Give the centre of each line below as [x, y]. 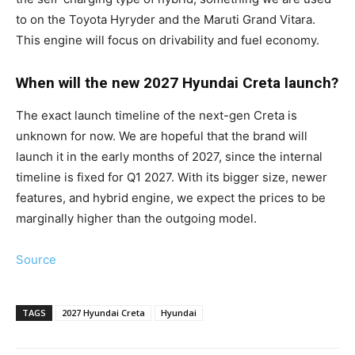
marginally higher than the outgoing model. [136, 219]
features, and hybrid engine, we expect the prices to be [171, 198]
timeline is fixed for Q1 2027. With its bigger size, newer [172, 177]
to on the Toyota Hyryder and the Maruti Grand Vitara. [166, 20]
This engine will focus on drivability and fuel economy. [168, 40]
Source [36, 260]
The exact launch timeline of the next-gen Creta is [157, 116]
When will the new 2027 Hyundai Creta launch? [177, 83]
